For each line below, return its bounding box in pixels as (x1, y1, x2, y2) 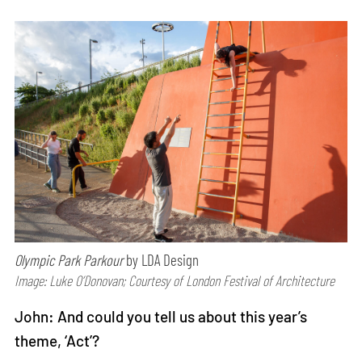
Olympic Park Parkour (15, 250, 124, 270)
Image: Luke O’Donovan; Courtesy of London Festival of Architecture (15, 271, 335, 290)
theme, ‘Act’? (15, 331, 100, 351)
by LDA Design (123, 250, 200, 270)
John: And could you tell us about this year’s (15, 307, 308, 326)
